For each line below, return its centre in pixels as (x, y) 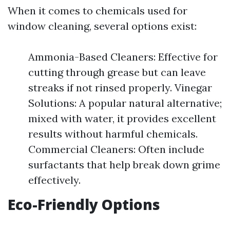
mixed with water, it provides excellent (122, 118)
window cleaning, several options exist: (102, 26)
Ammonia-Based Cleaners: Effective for (123, 57)
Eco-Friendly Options (84, 204)
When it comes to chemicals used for (98, 11)
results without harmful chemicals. (113, 134)
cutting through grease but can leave (117, 72)
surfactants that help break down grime (124, 165)
